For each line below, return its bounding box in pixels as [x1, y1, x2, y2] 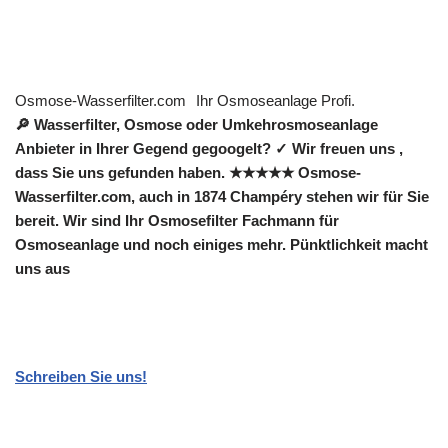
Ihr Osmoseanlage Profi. [196, 92, 355, 110]
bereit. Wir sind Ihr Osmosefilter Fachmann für [15, 212, 339, 230]
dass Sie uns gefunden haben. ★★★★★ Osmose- [15, 164, 361, 182]
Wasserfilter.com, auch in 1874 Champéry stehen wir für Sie [15, 188, 429, 206]
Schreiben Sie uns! [15, 368, 147, 386]
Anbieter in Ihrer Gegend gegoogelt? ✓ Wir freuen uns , [15, 140, 403, 158]
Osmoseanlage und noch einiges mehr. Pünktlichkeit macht [15, 236, 428, 254]
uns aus [15, 260, 70, 278]
